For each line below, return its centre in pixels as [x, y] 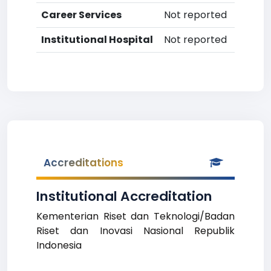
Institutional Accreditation [124, 196]
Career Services [81, 15]
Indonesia [59, 245]
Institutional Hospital [97, 40]
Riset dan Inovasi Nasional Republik [135, 231]
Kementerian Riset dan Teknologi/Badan [135, 216]
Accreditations [83, 163]
